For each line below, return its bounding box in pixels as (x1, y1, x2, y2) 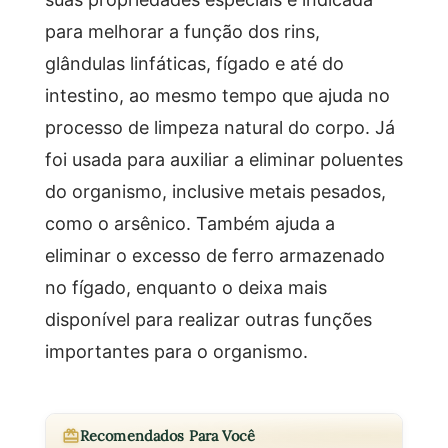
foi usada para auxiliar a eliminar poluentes (44, 146, 403, 171)
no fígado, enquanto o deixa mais (44, 274, 327, 299)
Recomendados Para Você (79, 425, 256, 445)
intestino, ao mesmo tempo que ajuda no (44, 82, 390, 107)
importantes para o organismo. (44, 338, 308, 363)
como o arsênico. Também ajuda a (44, 210, 335, 235)
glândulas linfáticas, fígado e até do (44, 50, 344, 75)
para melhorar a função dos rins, (44, 18, 320, 43)
